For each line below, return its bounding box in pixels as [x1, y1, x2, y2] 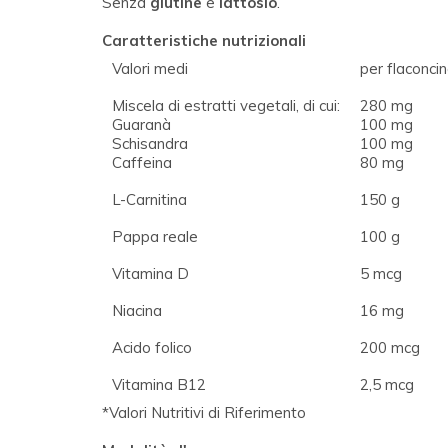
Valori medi [112, 58, 188, 78]
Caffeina [112, 152, 172, 172]
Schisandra [112, 133, 188, 153]
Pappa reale [112, 226, 198, 246]
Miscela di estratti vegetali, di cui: [112, 95, 340, 115]
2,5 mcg [360, 374, 414, 394]
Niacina [112, 300, 162, 320]
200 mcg [360, 337, 420, 357]
